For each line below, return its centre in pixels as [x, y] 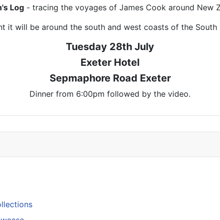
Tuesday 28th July [110, 47]
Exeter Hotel [110, 63]
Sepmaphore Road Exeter [110, 78]
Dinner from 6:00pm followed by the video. [110, 94]
